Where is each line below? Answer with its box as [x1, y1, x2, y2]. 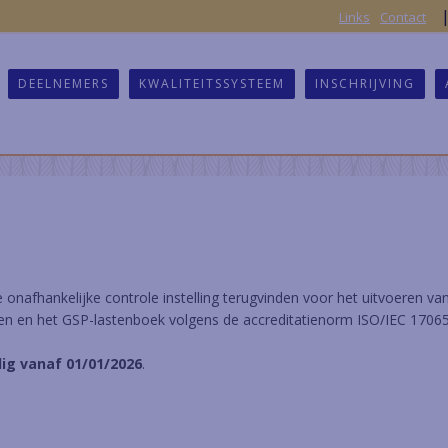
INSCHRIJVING [315, 75, 415, 92]
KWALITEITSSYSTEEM [139, 75, 285, 92]
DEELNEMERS [18, 75, 109, 92]
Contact [380, 8, 426, 26]
